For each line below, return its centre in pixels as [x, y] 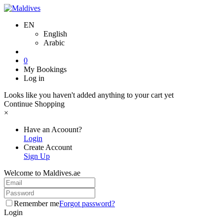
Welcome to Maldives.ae [42, 173]
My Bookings [45, 69]
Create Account [48, 147]
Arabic [54, 43]
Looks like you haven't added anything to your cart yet [89, 95]
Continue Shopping [34, 104]
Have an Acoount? [53, 129]
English [55, 34]
